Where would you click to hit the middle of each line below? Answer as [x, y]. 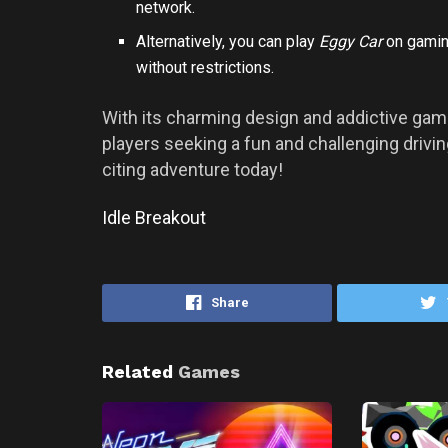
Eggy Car [351, 41]
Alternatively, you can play [228, 41]
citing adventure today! [192, 169]
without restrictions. [205, 67]
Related [137, 371]
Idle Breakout [154, 218]
